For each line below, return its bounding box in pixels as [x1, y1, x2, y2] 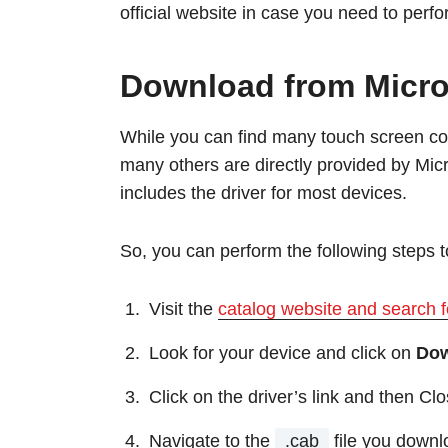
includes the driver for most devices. [120, 182, 407, 203]
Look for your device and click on [149, 342, 416, 363]
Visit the [149, 298, 218, 319]
